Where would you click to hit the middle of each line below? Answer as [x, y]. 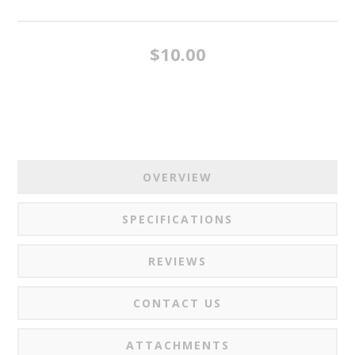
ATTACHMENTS [177, 345]
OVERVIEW [177, 177]
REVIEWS [177, 261]
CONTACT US [177, 303]
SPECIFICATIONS [177, 219]
